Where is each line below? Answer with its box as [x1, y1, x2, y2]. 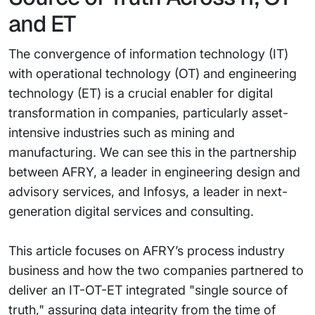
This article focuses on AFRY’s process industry [8, 243, 285, 258]
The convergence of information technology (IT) [8, 46, 288, 61]
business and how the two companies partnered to [8, 263, 304, 278]
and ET [8, 9, 75, 38]
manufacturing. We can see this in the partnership [8, 145, 297, 160]
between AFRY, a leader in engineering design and [8, 165, 300, 179]
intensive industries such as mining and [8, 125, 235, 140]
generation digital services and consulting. [8, 204, 254, 219]
